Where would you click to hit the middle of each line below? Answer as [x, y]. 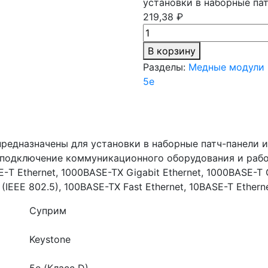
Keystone [50, 239]
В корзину [172, 51]
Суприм [48, 210]
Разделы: [164, 67]
